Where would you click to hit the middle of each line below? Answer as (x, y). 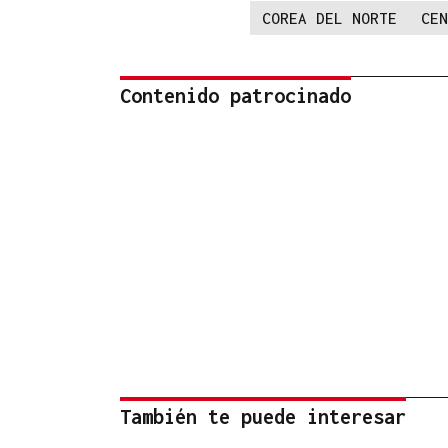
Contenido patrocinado (235, 96)
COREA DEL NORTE (329, 18)
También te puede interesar (263, 417)
